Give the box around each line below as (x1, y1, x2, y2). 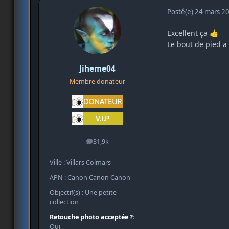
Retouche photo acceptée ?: (50, 212, 135, 221)
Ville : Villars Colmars (50, 158, 111, 167)
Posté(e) (167, 7, 195, 16)
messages (97, 139, 127, 148)
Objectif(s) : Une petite (50, 188, 117, 197)
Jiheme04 (79, 63, 116, 75)
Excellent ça (167, 28, 210, 38)
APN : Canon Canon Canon (50, 173, 130, 182)
